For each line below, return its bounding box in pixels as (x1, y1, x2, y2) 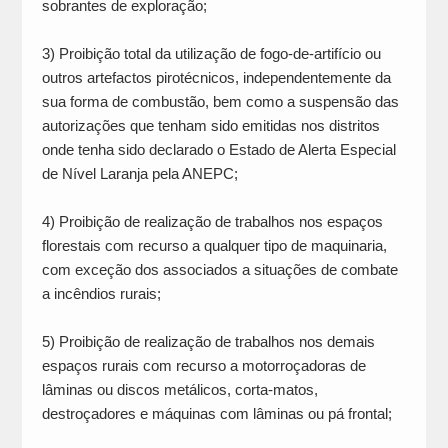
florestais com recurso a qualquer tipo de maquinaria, (41, 237, 387, 255)
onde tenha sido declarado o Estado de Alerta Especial (41, 141, 396, 159)
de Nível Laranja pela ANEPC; (41, 165, 238, 183)
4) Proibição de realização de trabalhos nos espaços (41, 213, 383, 231)
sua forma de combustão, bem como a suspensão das (41, 93, 399, 111)
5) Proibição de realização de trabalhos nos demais (41, 333, 375, 351)
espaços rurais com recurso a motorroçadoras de (41, 357, 366, 375)
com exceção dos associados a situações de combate (41, 261, 398, 279)
